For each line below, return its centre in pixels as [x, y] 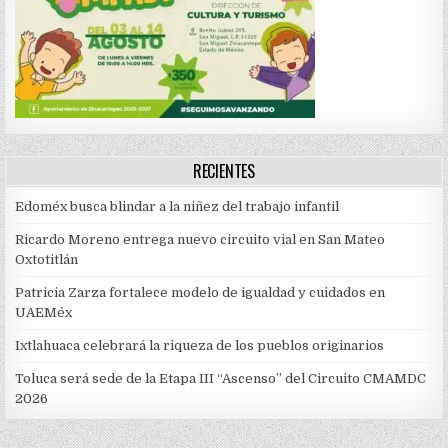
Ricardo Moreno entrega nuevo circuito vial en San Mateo [200, 240]
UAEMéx [44, 313]
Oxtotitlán [47, 260]
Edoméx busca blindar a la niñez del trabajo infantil [177, 207]
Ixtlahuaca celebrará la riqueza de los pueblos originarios [200, 346]
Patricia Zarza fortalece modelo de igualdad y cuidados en [200, 293]
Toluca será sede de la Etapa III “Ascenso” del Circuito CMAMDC [221, 379]
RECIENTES [224, 171]
